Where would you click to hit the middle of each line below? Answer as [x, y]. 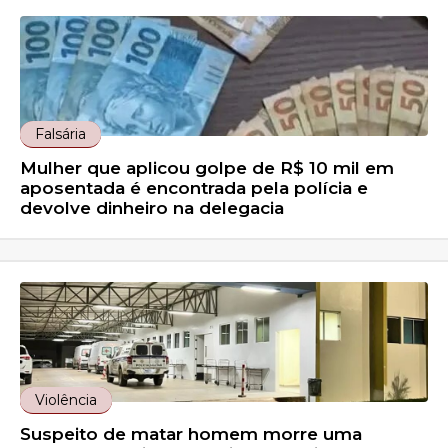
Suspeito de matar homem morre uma [191, 434]
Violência [66, 400]
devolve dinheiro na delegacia [152, 208]
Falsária [61, 134]
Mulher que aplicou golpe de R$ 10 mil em [207, 168]
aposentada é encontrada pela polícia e [194, 188]
